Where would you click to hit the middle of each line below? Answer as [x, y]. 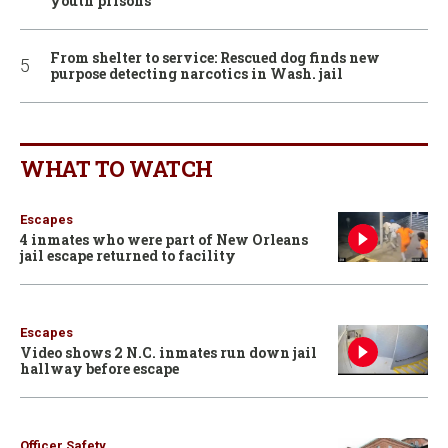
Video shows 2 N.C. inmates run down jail [168, 352]
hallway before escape [99, 368]
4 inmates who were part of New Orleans [164, 239]
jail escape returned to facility [128, 255]
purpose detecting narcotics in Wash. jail [196, 73]
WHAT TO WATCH [116, 168]
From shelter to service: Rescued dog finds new [215, 57]
